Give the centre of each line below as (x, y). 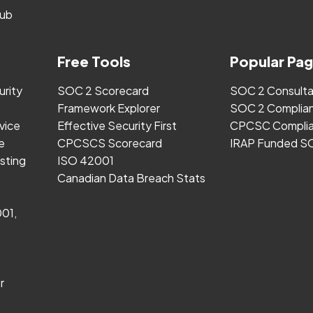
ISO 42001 (85, 160)
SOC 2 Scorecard (103, 90)
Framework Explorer (108, 108)
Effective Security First (117, 125)
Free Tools (94, 61)
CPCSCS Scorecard (109, 143)
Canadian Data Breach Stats (131, 178)
